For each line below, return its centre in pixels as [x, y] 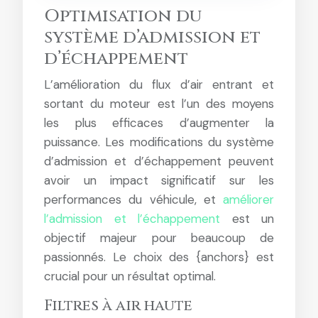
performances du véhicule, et [133, 199]
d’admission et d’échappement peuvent [159, 161]
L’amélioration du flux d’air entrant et [159, 84]
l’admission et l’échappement [132, 219]
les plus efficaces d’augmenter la [159, 123]
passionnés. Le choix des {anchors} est [159, 257]
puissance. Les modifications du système [159, 142]
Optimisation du [123, 16]
